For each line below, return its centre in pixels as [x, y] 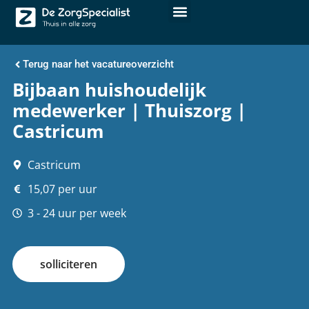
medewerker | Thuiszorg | [129, 110]
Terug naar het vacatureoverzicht [98, 64]
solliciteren [68, 264]
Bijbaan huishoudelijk [109, 90]
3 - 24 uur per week [77, 213]
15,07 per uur [63, 189]
